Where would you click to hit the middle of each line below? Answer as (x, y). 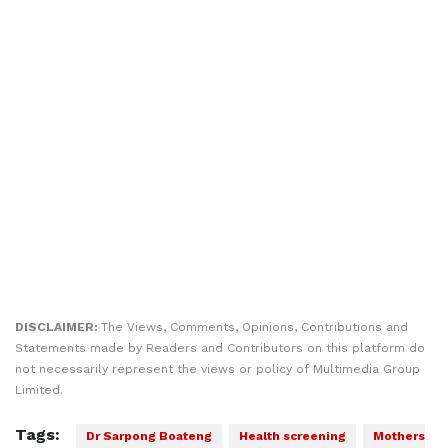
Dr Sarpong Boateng (149, 436)
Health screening (292, 436)
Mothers (399, 436)
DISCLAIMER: (58, 327)
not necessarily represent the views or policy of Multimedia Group (217, 369)
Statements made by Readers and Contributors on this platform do (220, 348)
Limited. (39, 390)
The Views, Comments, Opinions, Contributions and (254, 327)
